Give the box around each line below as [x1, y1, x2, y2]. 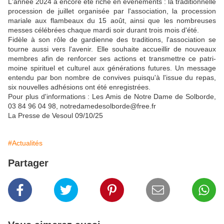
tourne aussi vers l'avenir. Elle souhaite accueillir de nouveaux [8, 45, 216, 53]
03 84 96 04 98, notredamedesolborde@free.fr [8, 102, 158, 110]
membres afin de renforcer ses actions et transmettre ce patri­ [8, 54, 216, 63]
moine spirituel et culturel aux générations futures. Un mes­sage [8, 64, 216, 72]
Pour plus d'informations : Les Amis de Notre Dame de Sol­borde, [8, 92, 216, 101]
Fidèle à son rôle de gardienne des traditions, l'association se [8, 35, 216, 44]
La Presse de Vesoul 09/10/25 [8, 111, 103, 120]
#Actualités [8, 139, 42, 147]
